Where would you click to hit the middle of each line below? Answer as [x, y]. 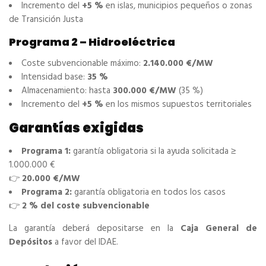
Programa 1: [46, 152]
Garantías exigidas [76, 128]
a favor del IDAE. [85, 243]
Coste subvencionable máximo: [82, 64]
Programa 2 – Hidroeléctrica [92, 42]
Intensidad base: [54, 77]
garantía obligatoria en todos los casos [149, 193]
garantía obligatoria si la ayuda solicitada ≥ [153, 152]
